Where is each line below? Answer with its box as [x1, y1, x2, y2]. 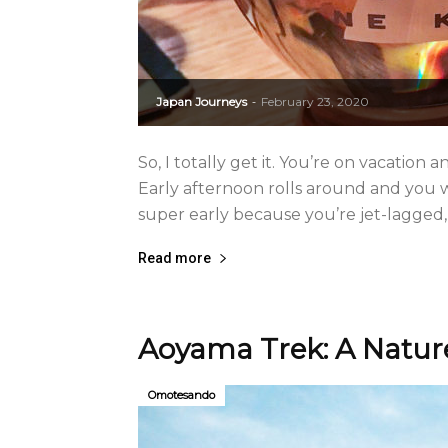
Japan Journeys [156, 94, 247, 109]
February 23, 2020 [261, 94, 369, 109]
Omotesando [148, 388, 215, 402]
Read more [138, 250, 211, 266]
